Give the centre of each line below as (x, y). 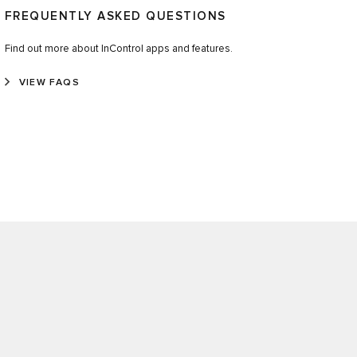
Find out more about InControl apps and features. (118, 49)
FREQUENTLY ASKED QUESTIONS (115, 16)
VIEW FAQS (49, 82)
